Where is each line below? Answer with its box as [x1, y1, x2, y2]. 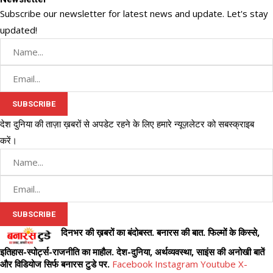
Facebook [112, 258, 155, 271]
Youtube [200, 258, 238, 271]
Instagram [155, 258, 200, 271]
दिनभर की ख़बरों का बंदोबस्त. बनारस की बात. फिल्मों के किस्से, [61, 225, 260, 238]
